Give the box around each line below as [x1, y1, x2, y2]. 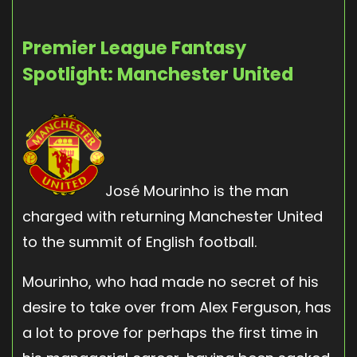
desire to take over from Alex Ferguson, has [22, 296, 331, 317]
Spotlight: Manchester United [22, 61, 293, 87]
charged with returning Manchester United [22, 206, 323, 226]
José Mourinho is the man [105, 180, 288, 201]
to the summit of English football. [22, 231, 257, 252]
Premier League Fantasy [22, 34, 246, 61]
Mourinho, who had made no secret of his [22, 271, 319, 292]
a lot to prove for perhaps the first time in [22, 322, 318, 343]
